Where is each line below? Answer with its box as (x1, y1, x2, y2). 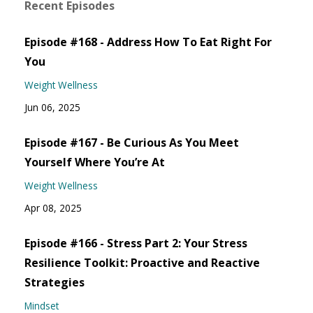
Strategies (24, 275, 85, 291)
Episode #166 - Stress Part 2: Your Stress (24, 235, 247, 252)
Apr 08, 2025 (24, 201, 82, 215)
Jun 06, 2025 (24, 101, 80, 115)
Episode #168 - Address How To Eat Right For (24, 34, 272, 50)
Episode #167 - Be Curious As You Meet (24, 135, 239, 151)
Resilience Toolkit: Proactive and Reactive (24, 255, 260, 271)
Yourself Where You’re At (24, 154, 165, 170)
